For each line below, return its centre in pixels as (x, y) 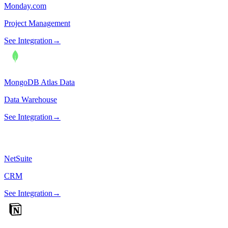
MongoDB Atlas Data (39, 82)
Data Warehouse (31, 100)
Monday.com (25, 6)
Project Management (37, 23)
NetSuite (18, 159)
